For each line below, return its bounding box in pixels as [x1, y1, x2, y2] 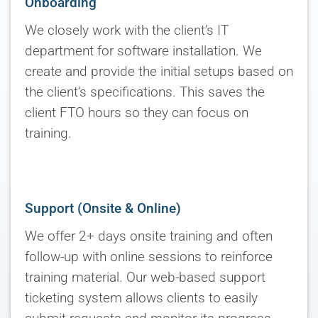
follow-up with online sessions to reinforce [25, 248, 273, 265]
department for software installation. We [25, 43, 262, 59]
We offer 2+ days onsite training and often [25, 228, 273, 244]
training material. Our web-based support [25, 269, 265, 285]
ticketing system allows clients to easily [25, 290, 258, 306]
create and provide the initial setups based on [25, 63, 293, 79]
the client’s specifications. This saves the [25, 84, 265, 100]
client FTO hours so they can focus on [25, 104, 248, 121]
